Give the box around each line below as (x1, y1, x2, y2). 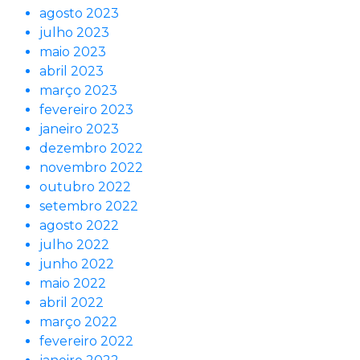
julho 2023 (39, 25, 109, 41)
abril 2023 (39, 63, 104, 80)
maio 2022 (39, 276, 106, 292)
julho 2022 (39, 237, 109, 253)
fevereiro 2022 (39, 333, 133, 350)
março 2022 (39, 314, 117, 330)
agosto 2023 (39, 6, 119, 22)
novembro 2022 (39, 160, 143, 176)
